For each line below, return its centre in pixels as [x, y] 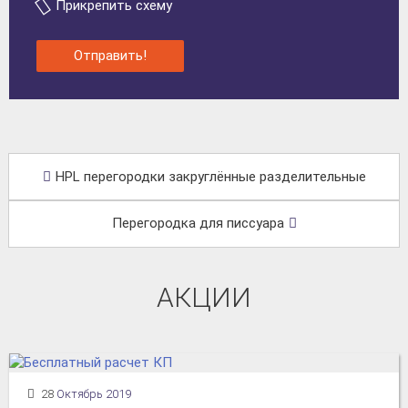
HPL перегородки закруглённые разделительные [210, 176]
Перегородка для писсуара [198, 223]
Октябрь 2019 [94, 394]
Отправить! [110, 55]
